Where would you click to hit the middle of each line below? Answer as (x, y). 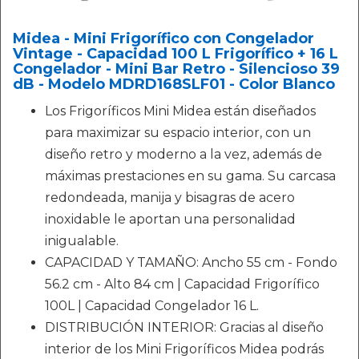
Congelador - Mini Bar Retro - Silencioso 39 (176, 69)
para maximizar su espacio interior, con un (178, 133)
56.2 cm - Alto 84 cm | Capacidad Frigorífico (182, 284)
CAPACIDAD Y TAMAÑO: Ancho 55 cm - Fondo (191, 262)
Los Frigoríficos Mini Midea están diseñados (180, 111)
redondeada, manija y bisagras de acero (170, 198)
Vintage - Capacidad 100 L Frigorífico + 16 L (175, 54)
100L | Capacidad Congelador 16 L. (152, 306)
